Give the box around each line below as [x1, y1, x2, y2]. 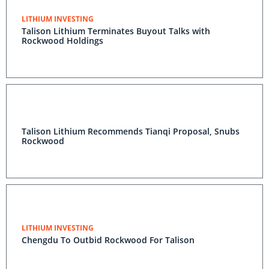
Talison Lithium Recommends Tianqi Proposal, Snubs [22, 125, 240, 137]
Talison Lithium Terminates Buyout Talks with [22, 25, 210, 37]
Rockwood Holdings [22, 35, 103, 46]
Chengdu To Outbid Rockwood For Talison [73, 234, 195, 246]
